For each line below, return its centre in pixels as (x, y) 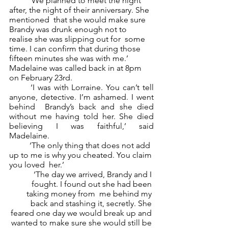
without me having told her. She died (81, 116)
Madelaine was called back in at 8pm (76, 68)
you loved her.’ (38, 165)
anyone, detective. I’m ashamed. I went (81, 97)
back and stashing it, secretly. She (92, 203)
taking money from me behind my (90, 194)
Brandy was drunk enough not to (69, 29)
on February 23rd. (43, 78)
